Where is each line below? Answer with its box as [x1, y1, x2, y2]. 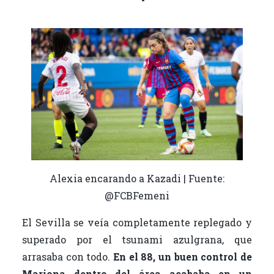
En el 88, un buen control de [113, 250, 253, 264]
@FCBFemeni [105, 189, 169, 202]
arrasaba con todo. [21, 250, 113, 264]
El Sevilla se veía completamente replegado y [21, 216, 253, 229]
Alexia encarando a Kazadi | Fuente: [50, 172, 224, 185]
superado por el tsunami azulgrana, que [21, 233, 253, 246]
